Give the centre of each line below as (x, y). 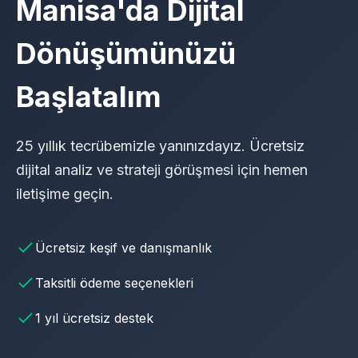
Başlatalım (89, 97)
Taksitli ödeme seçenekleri (114, 283)
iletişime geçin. (65, 194)
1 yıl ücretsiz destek (94, 318)
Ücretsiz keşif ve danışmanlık (123, 248)
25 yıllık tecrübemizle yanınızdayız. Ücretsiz (160, 146)
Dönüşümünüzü (126, 54)
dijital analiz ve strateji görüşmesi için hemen (162, 170)
